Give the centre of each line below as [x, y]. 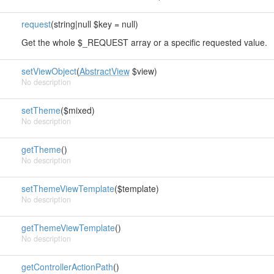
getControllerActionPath [67, 267]
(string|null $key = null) [94, 24]
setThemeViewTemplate [68, 188]
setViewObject [49, 71]
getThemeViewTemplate [68, 228]
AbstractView [104, 71]
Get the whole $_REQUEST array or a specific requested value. [144, 42]
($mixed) [77, 110]
